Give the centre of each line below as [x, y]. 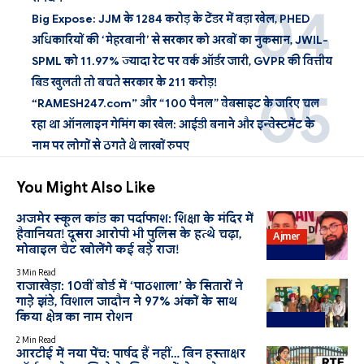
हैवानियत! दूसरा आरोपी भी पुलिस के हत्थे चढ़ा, [129, 234]
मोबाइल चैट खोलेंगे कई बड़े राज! [97, 250]
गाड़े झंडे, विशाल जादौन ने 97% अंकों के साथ [127, 302]
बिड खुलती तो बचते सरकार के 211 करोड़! [124, 82]
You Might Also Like [86, 188]
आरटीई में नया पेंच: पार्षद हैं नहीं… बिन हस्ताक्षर [131, 354]
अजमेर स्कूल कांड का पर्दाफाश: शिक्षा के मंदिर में [135, 219]
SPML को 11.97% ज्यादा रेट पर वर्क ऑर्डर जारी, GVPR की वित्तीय [182, 61]
